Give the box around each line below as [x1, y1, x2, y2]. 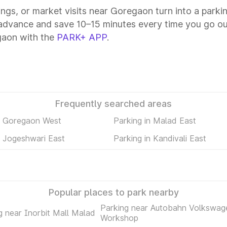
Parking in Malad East [113, 115, 196, 126]
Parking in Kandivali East [113, 133, 206, 143]
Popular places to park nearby [48, 187, 179, 198]
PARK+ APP [57, 32, 107, 43]
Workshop [100, 213, 138, 223]
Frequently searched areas [55, 98, 172, 109]
